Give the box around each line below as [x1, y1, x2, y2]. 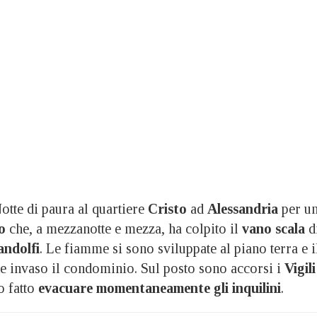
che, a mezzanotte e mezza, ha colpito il [6, 220, 238, 236]
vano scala [238, 220, 305, 236]
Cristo [148, 200, 187, 217]
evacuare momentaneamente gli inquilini [38, 279, 281, 296]
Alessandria [207, 200, 278, 217]
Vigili [284, 260, 316, 276]
